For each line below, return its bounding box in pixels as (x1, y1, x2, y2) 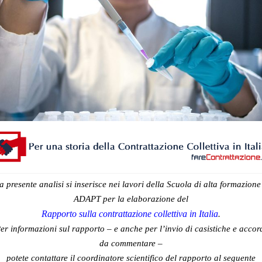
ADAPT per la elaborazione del (74, 194, 188, 204)
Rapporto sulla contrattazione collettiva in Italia (42, 209, 218, 219)
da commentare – (99, 239, 163, 249)
